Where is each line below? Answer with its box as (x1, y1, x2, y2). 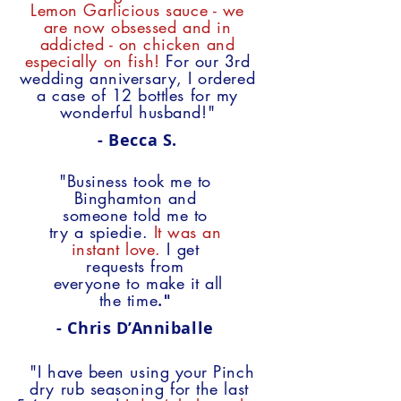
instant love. (71, 238, 161, 260)
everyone (53, 272, 127, 294)
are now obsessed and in (43, 16, 232, 38)
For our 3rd (159, 50, 251, 72)
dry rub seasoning (30, 378, 171, 399)
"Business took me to (59, 170, 211, 192)
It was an (153, 221, 222, 243)
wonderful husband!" (59, 101, 216, 123)
